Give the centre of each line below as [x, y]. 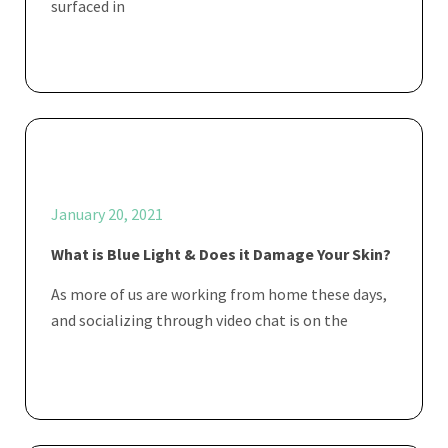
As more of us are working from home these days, [219, 293]
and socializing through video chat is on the [199, 319]
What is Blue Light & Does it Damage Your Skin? [221, 253]
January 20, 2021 [107, 213]
